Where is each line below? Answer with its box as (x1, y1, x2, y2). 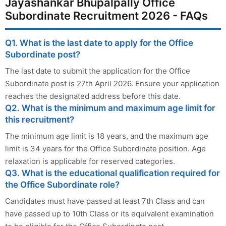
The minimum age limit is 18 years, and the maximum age (5, 131, 208, 141)
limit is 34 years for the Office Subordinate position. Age (5, 144, 206, 154)
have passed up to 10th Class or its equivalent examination (5, 209, 214, 219)
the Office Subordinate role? (5, 180, 120, 190)
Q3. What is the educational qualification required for (5, 168, 220, 179)
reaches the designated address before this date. (5, 91, 181, 101)
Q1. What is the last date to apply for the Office (5, 38, 193, 48)
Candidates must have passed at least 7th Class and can (5, 196, 205, 206)
